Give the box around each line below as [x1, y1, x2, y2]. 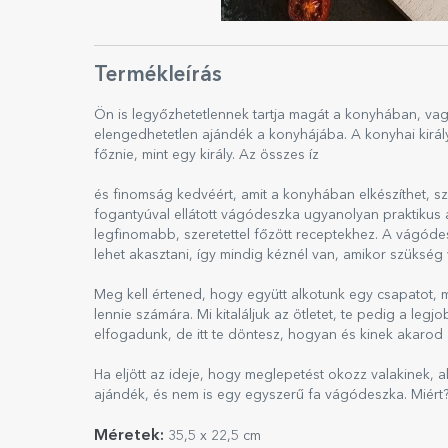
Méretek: [94, 428, 164, 444]
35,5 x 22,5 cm [164, 429, 261, 443]
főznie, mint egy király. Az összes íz [94, 148, 319, 162]
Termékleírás [94, 65, 222, 86]
